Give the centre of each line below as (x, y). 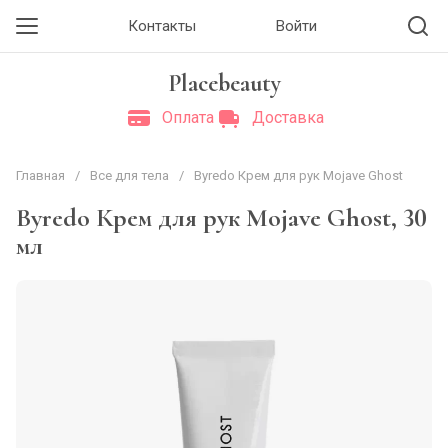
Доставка (288, 117)
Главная (40, 175)
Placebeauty (224, 83)
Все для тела (129, 175)
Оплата (188, 117)
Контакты (161, 26)
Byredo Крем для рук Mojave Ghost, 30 (221, 217)
